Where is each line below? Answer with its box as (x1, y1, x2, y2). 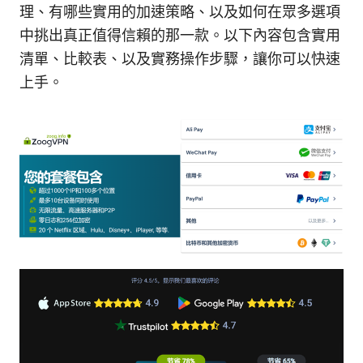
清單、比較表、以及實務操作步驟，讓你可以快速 (19, 49, 340, 67)
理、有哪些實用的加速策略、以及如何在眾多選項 (19, 2, 340, 20)
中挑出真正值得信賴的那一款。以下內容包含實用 (19, 26, 340, 44)
